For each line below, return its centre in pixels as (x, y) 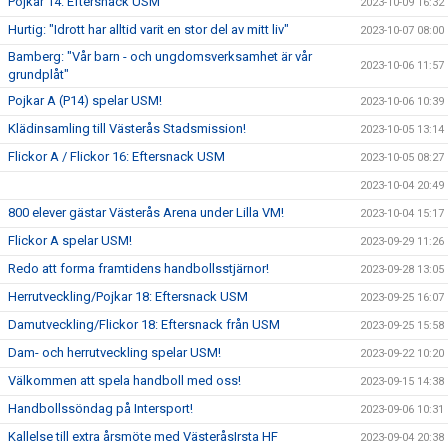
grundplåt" (38, 74)
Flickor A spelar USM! (70, 240)
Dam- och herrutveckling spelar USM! (114, 352)
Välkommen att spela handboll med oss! (124, 380)
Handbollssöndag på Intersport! (100, 408)
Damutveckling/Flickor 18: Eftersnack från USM (144, 324)
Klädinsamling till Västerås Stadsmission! (127, 128)
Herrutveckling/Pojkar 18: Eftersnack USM (128, 296)
